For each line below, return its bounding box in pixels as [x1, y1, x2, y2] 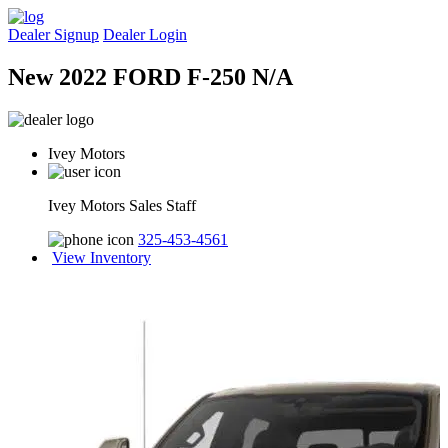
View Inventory [52, 248, 151, 266]
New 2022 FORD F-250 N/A [8, 63, 293, 90]
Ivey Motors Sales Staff [48, 196, 196, 214]
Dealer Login [103, 26, 187, 43]
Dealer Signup [8, 26, 99, 43]
